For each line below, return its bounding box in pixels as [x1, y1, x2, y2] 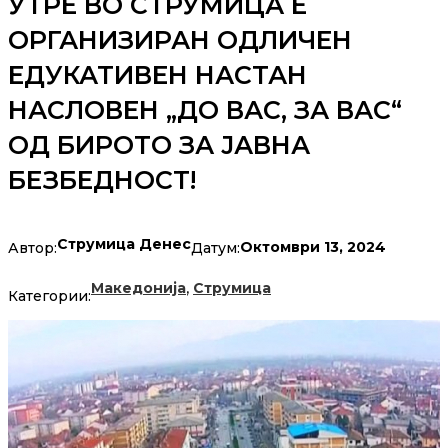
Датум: [191, 238, 240, 257]
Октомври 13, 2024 [240, 238, 386, 257]
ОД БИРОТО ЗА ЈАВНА [8, 130, 310, 161]
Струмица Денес [57, 235, 191, 254]
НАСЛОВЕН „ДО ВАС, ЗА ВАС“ [8, 95, 402, 126]
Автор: [8, 238, 57, 257]
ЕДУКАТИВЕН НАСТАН [8, 60, 307, 91]
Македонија [91, 279, 186, 298]
